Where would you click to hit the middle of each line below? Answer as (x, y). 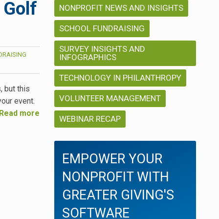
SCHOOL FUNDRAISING (102, 29)
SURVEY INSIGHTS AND (102, 49)
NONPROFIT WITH (116, 177)
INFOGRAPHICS (88, 57)
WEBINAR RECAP (90, 119)
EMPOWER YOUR (112, 159)
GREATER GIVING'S (118, 195)
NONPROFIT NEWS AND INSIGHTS (121, 8)
